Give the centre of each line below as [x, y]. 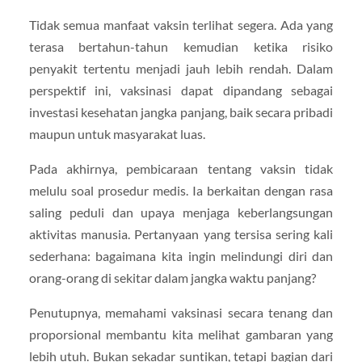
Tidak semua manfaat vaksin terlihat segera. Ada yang [181, 24]
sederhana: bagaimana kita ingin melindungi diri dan [181, 255]
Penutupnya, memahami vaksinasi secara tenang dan [181, 312]
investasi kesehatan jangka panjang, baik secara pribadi [181, 112]
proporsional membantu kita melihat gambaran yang [181, 334]
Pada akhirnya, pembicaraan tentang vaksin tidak [181, 168]
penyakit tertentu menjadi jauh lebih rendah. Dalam [181, 68]
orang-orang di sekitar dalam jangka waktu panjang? [172, 277]
